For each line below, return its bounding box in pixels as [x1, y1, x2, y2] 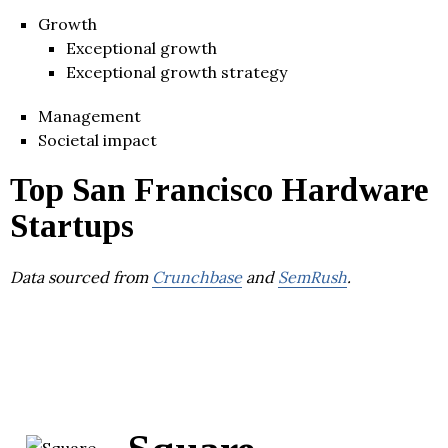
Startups [10, 207, 134, 244]
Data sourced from [10, 266, 152, 287]
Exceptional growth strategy [66, 61, 287, 82]
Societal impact [38, 129, 157, 150]
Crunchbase [152, 266, 242, 287]
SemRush [278, 266, 347, 287]
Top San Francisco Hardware [10, 171, 429, 208]
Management [38, 105, 141, 126]
